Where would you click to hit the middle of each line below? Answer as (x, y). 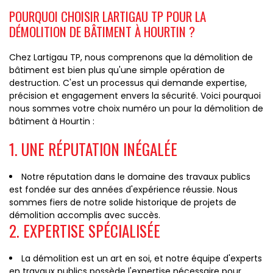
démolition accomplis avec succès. (85, 215)
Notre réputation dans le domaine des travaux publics (136, 177)
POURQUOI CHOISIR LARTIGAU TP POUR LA (108, 16)
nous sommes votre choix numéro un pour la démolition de (136, 108)
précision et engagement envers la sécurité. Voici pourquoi (135, 96)
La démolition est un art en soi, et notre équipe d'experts (142, 258)
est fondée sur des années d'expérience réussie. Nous (123, 190)
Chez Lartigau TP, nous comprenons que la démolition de (131, 57)
